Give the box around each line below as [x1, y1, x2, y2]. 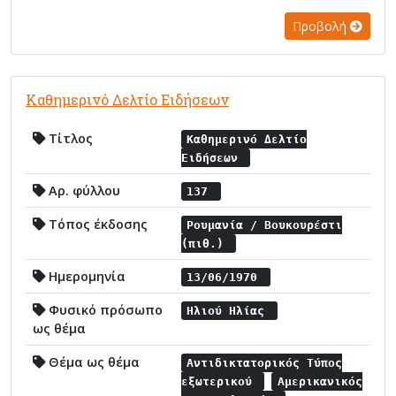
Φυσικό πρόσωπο [45, 301, 163, 318]
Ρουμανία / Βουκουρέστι [187, 217, 343, 232]
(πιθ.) [181, 236, 231, 250]
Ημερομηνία [45, 267, 126, 285]
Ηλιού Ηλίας [187, 303, 272, 317]
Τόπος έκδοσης [45, 215, 148, 232]
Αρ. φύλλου [45, 181, 120, 199]
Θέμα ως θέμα [45, 353, 140, 370]
